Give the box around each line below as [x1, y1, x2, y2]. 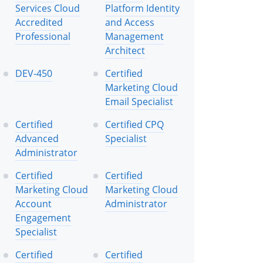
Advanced [15, 131, 59, 145]
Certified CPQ [105, 117, 164, 131]
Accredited [15, 15, 63, 29]
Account [15, 197, 52, 210]
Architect [105, 43, 145, 57]
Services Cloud [15, 1, 80, 15]
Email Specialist [105, 95, 173, 108]
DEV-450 [15, 66, 52, 80]
